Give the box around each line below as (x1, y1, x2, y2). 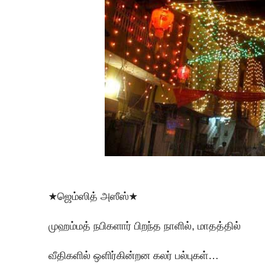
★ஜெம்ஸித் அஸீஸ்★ (49, 190, 138, 202)
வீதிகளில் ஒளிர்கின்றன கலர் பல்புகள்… (49, 249, 219, 261)
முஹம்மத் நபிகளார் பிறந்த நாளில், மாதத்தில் (49, 219, 244, 232)
